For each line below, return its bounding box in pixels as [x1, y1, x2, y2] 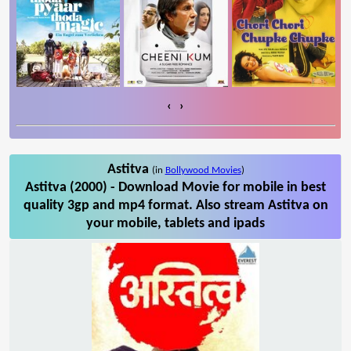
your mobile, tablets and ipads [86, 215, 265, 231]
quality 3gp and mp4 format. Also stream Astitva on [23, 197, 328, 213]
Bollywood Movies [165, 165, 241, 175]
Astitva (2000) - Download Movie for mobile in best [25, 179, 326, 195]
